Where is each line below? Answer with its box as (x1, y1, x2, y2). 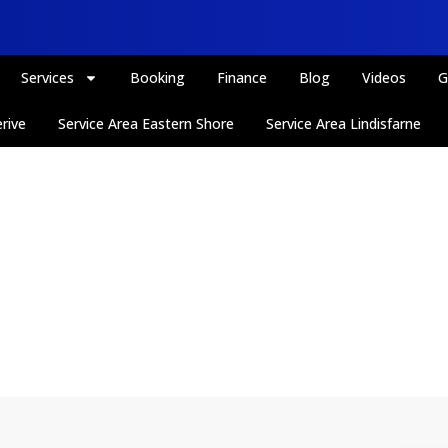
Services (21, 68, 75, 87)
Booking (130, 68, 186, 87)
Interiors (146, 151, 302, 199)
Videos (362, 68, 407, 87)
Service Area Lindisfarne (266, 114, 422, 133)
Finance (217, 68, 268, 87)
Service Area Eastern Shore (58, 114, 235, 133)
